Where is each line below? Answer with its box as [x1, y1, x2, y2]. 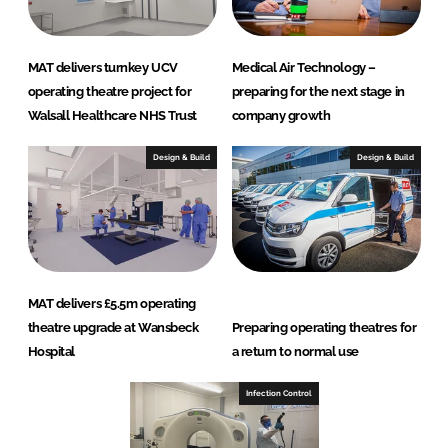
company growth [231, 108, 331, 124]
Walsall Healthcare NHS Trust [27, 108, 197, 124]
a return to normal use [231, 344, 359, 360]
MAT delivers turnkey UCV [27, 60, 178, 76]
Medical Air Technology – [231, 60, 376, 76]
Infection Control [245, 388, 312, 399]
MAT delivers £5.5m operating [27, 296, 196, 312]
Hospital [27, 344, 75, 360]
